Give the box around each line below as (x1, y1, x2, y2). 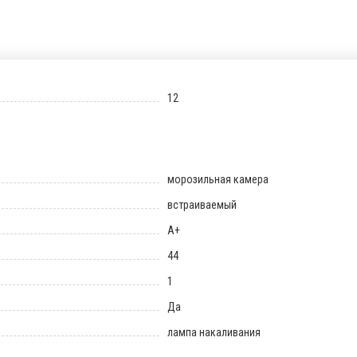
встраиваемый (167, 198, 237, 211)
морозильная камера (167, 173, 269, 186)
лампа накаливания (167, 326, 261, 339)
